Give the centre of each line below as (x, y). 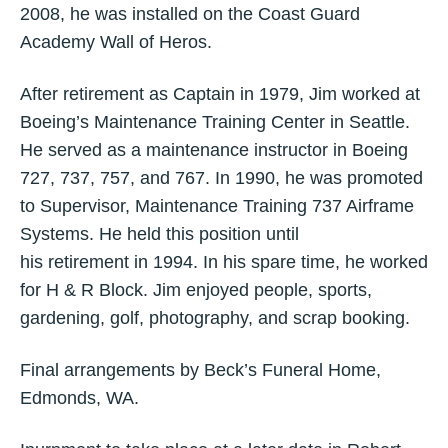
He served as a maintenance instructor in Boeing (214, 150)
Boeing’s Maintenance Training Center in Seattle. (215, 122)
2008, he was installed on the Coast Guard (190, 14)
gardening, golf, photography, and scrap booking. (215, 318)
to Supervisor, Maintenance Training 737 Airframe (217, 206)
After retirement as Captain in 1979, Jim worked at (220, 94)
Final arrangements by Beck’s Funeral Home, (200, 370)
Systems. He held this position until (159, 234)
